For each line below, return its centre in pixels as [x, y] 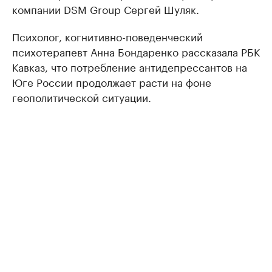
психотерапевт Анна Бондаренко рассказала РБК [136, 51]
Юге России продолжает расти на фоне [112, 82]
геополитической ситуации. [82, 97]
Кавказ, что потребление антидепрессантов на [130, 66]
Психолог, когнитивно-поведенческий [107, 36]
